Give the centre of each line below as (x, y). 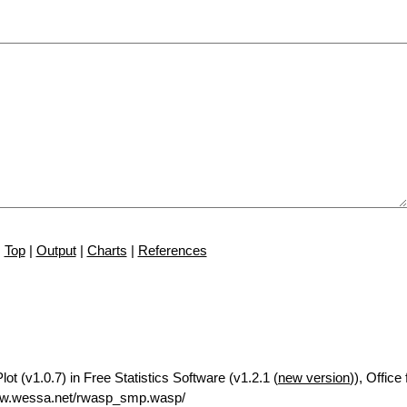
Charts (107, 250)
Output (56, 250)
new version (314, 377)
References (172, 250)
